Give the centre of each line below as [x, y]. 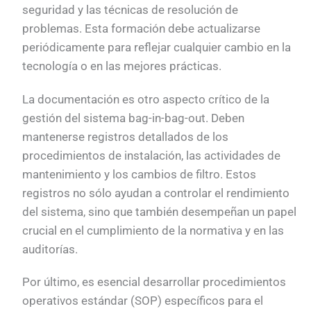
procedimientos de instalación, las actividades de [152, 155]
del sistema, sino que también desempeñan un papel [160, 211]
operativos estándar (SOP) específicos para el [143, 300]
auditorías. [50, 249]
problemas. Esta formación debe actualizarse [142, 29]
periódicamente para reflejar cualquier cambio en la [157, 48]
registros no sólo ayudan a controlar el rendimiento [156, 193]
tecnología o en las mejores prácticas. [122, 66]
